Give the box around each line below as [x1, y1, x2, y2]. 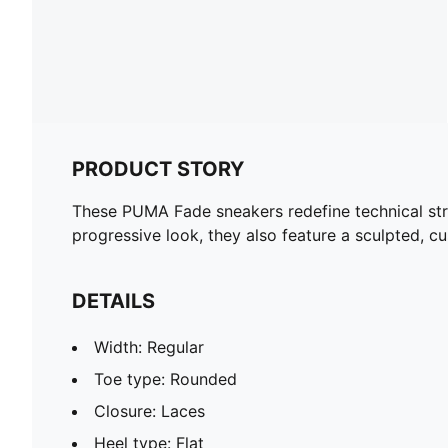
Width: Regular [94, 336, 204, 357]
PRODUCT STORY [72, 156, 244, 181]
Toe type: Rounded [94, 368, 237, 389]
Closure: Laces [94, 400, 205, 421]
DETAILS [72, 288, 155, 313]
